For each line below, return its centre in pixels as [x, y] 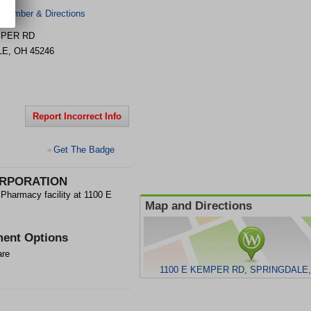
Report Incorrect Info [77, 116]
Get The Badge [84, 150]
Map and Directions [199, 206]
